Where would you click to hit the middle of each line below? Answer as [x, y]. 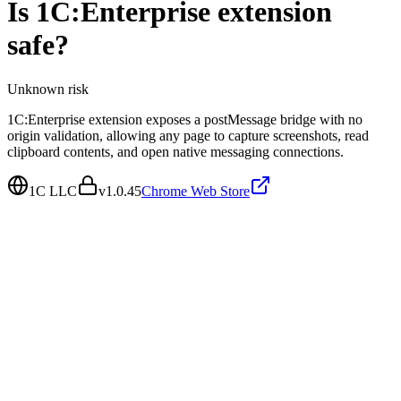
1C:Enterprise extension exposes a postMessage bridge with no [185, 119]
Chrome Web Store [196, 191]
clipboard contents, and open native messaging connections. [175, 151]
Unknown [36, 89]
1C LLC [53, 191]
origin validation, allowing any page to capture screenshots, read [188, 135]
